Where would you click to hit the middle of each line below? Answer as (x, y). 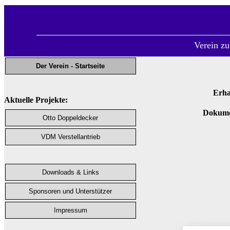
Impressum (71, 210)
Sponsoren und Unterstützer (71, 191)
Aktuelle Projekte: (36, 100)
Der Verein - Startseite (71, 66)
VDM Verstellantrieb (71, 137)
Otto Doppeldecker (71, 118)
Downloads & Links (71, 172)
